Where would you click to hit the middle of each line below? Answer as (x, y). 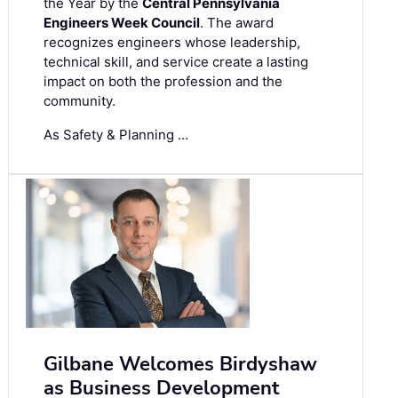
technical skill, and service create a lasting (176, 61)
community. (80, 100)
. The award (237, 22)
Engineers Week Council (122, 22)
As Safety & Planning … (116, 134)
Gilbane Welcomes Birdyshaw (180, 364)
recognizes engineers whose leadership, (172, 42)
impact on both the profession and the (163, 81)
